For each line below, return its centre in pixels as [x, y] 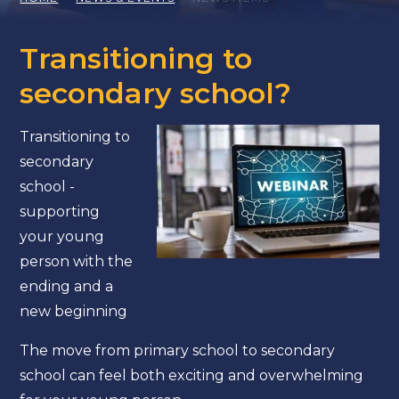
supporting [60, 212]
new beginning [76, 311]
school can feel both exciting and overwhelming [192, 375]
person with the [77, 261]
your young [62, 236]
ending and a [67, 286]
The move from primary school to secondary [178, 350]
